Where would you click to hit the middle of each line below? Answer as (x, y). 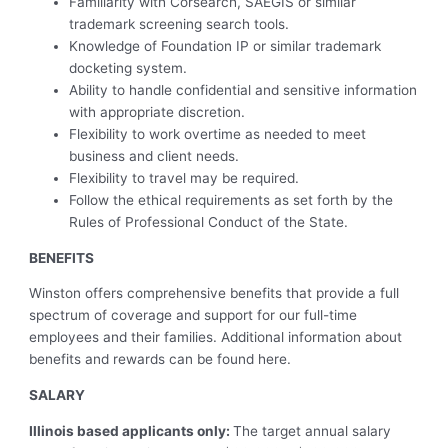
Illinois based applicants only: (131, 430)
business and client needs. (154, 156)
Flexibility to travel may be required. (184, 178)
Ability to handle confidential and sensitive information (243, 90)
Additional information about (312, 337)
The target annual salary (312, 430)
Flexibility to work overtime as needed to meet (218, 134)
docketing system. (128, 68)
